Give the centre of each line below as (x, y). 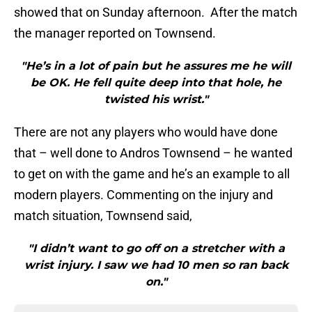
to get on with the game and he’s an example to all (152, 174)
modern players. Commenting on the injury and (143, 195)
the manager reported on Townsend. (115, 33)
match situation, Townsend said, (103, 216)
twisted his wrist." (156, 100)
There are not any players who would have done (146, 132)
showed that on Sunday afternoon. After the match (156, 13)
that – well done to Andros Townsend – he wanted (153, 153)
